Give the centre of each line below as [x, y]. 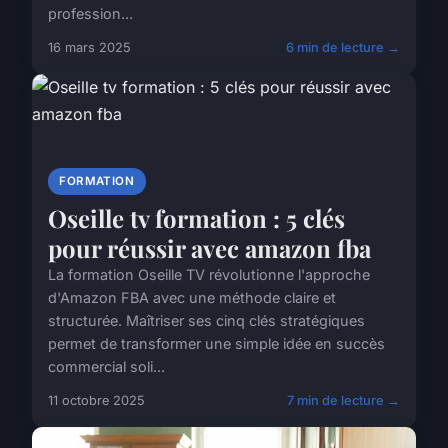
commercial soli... [106, 366]
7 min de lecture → [343, 400]
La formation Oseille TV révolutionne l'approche [209, 274]
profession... [90, 13]
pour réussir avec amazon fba [209, 247]
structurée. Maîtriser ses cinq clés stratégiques [206, 320]
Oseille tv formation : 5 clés [196, 217]
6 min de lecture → [343, 47]
